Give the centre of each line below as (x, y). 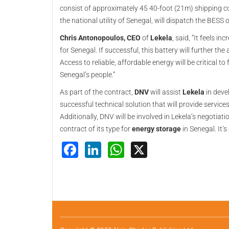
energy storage (156, 129)
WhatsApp (163, 148)
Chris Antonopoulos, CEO (100, 38)
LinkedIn (133, 148)
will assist (166, 92)
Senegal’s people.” (87, 75)
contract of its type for (96, 129)
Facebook (116, 148)
